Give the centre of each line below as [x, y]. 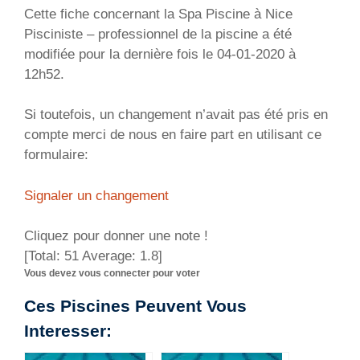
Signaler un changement [96, 195]
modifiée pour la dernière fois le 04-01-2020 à [160, 54]
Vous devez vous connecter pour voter [112, 274]
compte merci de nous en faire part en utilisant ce [173, 135]
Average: [109, 256]
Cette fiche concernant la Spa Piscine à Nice [158, 14]
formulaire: [56, 155]
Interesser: [68, 331]
